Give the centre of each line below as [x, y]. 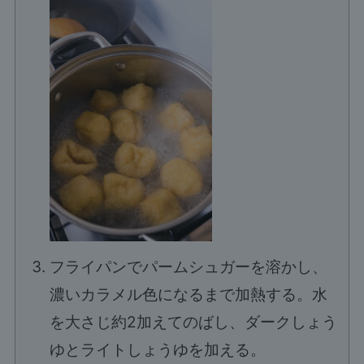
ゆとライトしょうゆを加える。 [157, 350]
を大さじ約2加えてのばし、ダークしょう [193, 323]
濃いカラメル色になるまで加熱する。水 [188, 295]
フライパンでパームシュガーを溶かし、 [188, 267]
